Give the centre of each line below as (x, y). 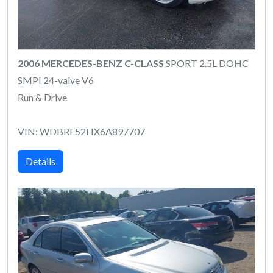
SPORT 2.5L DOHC (206, 63)
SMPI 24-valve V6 (56, 80)
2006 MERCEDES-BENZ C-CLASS (91, 63)
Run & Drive (42, 97)
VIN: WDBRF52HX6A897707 (81, 131)
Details (41, 161)
